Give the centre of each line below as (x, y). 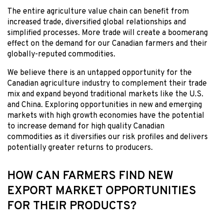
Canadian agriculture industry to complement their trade (107, 84)
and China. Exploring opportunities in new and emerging (105, 105)
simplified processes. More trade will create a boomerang (108, 33)
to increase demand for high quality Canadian (86, 127)
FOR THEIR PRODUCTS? (72, 207)
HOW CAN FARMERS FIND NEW (90, 176)
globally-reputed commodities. (61, 55)
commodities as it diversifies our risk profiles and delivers (108, 137)
